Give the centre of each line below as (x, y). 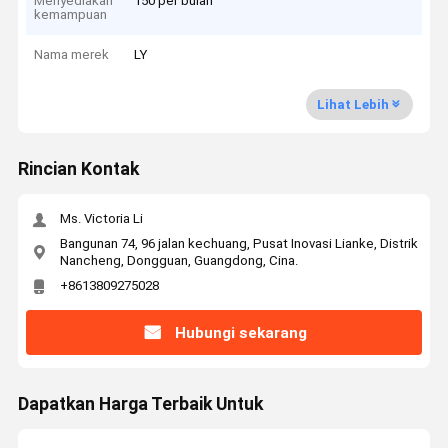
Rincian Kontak (78, 169)
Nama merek (72, 55)
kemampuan (71, 14)
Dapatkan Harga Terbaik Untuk (140, 404)
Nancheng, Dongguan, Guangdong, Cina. (178, 260)
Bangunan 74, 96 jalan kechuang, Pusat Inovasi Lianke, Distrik (238, 243)
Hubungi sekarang (240, 332)
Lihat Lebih (352, 104)
